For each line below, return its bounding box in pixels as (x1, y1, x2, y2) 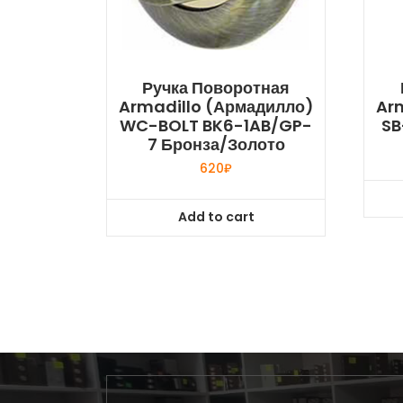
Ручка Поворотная (142, 76, 291, 99)
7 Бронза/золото (147, 133, 285, 156)
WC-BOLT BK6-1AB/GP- (120, 114, 313, 137)
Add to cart (177, 208, 255, 227)
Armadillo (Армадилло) (118, 95, 314, 118)
